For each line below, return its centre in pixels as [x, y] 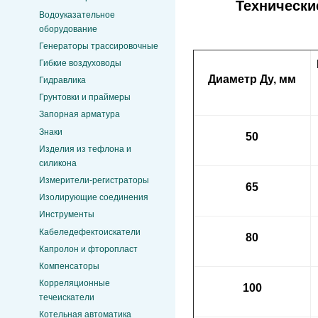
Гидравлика [62, 81]
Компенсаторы [69, 266]
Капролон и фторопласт [88, 249]
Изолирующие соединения [94, 198]
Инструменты [67, 215]
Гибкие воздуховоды [80, 63]
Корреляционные [75, 284]
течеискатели [67, 298]
